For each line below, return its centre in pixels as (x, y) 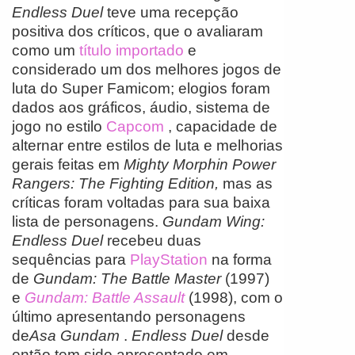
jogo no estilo (59, 126)
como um (46, 50)
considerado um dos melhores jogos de (147, 69)
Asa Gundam (74, 335)
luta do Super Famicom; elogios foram (141, 88)
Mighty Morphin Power (200, 164)
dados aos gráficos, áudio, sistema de (141, 107)
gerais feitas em (68, 164)
